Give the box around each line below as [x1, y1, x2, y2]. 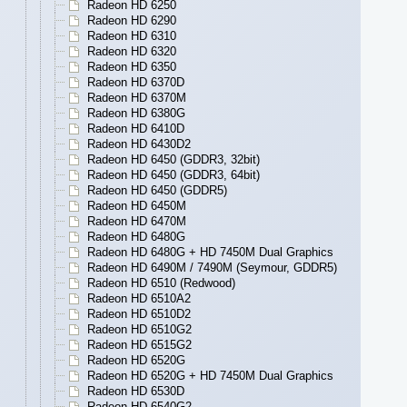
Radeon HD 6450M [87, 199, 186, 213]
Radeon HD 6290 [87, 14, 176, 28]
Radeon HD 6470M [87, 214, 186, 229]
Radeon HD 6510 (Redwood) [87, 276, 235, 291]
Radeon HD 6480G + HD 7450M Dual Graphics [87, 245, 333, 260]
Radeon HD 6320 [87, 45, 176, 59]
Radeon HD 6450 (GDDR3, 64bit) [87, 168, 260, 183]
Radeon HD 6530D [87, 384, 184, 399]
